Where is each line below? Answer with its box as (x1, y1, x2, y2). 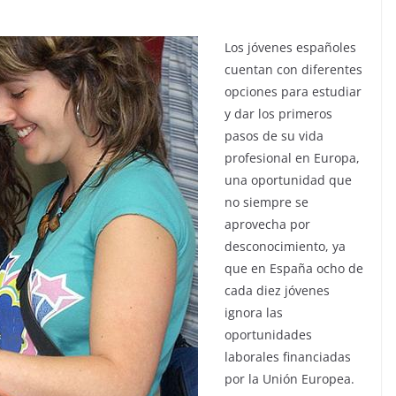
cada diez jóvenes (225, 282, 330, 299)
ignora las (225, 304, 283, 321)
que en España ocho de (225, 260, 363, 277)
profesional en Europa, (225, 149, 360, 166)
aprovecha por (225, 216, 310, 232)
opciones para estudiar (225, 83, 362, 100)
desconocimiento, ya (225, 238, 346, 255)
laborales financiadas (225, 348, 351, 365)
